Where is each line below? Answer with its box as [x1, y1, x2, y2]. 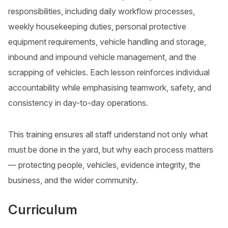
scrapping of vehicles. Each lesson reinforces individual [8, 67, 210, 78]
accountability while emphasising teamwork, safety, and [8, 82, 211, 93]
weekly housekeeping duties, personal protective [8, 21, 186, 32]
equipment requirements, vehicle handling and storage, [8, 37, 206, 47]
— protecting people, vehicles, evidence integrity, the [8, 160, 201, 170]
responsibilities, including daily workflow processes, [8, 6, 195, 17]
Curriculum [8, 202, 77, 218]
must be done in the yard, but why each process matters [8, 145, 213, 155]
